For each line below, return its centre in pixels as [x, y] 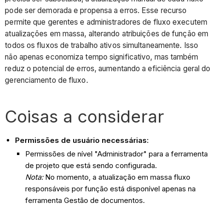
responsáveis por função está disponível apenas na [111, 188]
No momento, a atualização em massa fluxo [118, 177]
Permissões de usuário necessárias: [82, 140]
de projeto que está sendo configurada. [92, 165]
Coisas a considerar [85, 116]
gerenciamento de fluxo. [46, 80]
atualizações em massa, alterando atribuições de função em [107, 33]
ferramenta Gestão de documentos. [85, 200]
